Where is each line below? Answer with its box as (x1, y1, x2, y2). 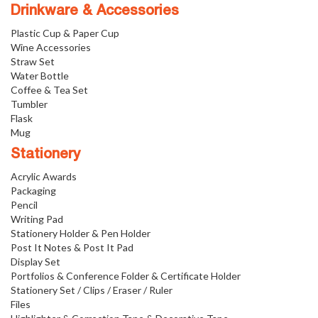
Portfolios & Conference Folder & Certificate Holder (11, 269, 241, 282)
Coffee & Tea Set (11, 83, 88, 96)
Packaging (11, 184, 56, 197)
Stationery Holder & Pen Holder (11, 226, 150, 239)
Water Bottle (11, 69, 69, 82)
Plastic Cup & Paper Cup (11, 26, 119, 39)
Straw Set (11, 55, 55, 67)
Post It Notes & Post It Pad (11, 241, 133, 253)
